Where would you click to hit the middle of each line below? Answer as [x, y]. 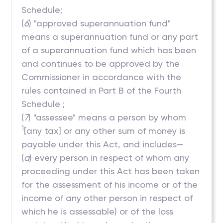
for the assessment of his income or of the [110, 184]
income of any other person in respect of [107, 198]
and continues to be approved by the [101, 63]
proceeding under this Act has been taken [111, 171]
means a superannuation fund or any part [110, 37]
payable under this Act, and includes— [103, 144]
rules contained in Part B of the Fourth [102, 90]
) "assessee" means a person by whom [108, 117]
